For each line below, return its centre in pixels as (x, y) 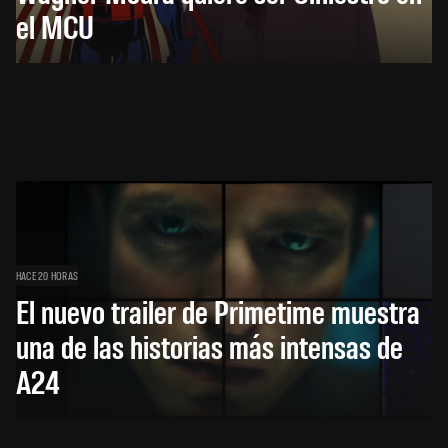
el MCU (55, 25)
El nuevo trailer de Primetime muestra (218, 310)
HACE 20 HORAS (47, 274)
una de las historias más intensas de (209, 345)
